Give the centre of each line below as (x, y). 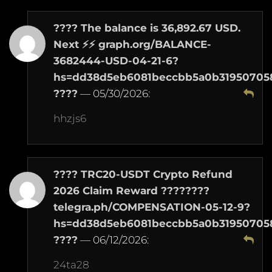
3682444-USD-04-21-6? (116, 60)
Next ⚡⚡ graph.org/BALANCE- (132, 44)
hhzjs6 (70, 118)
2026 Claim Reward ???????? (131, 190)
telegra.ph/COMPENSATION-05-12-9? (152, 207)
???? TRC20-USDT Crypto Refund (143, 174)
